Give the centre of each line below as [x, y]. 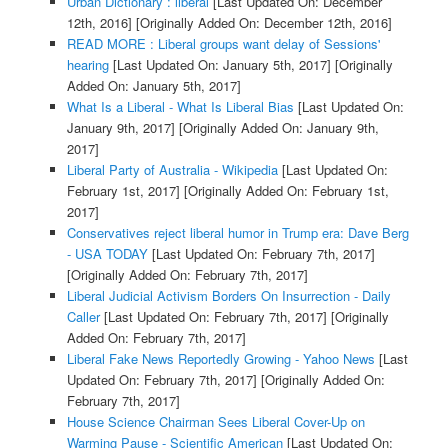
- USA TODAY [107, 253]
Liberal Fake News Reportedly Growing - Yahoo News [220, 358]
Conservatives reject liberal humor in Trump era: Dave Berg [237, 232]
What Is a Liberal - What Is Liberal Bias [180, 106]
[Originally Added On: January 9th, [276, 127]
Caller [83, 316]
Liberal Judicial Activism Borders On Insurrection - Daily [228, 295]
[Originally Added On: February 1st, [284, 190]
